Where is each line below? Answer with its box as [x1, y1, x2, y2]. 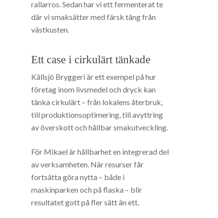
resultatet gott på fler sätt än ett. [31, 198, 140, 207]
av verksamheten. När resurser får [31, 160, 144, 169]
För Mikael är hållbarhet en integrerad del [31, 147, 169, 157]
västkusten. [31, 25, 70, 35]
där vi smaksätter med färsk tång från [31, 12, 156, 22]
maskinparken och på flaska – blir [31, 185, 143, 195]
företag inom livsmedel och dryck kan [31, 85, 156, 94]
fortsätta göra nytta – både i [31, 172, 125, 182]
